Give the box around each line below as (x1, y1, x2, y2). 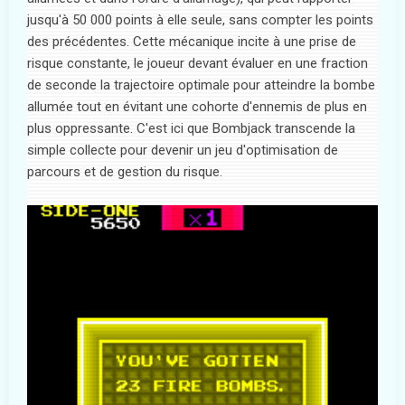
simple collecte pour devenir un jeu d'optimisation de (27, 141, 338, 158)
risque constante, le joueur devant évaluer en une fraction (27, 54, 368, 71)
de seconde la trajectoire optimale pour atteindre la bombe (27, 76, 375, 93)
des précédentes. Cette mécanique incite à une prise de (27, 33, 356, 50)
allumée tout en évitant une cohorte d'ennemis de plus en (27, 98, 367, 115)
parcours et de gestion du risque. (27, 163, 222, 180)
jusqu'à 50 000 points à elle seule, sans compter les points (27, 11, 373, 28)
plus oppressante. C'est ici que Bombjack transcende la (27, 119, 355, 137)
